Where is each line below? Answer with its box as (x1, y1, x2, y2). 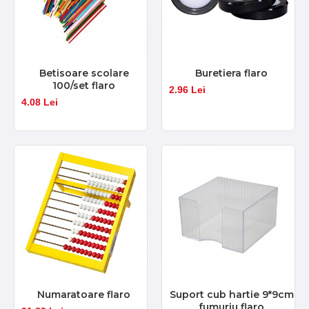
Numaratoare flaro (37, 288, 131, 301)
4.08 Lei (21, 96, 58, 108)
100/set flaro (52, 79, 116, 92)
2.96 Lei (168, 83, 206, 95)
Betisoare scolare (39, 66, 129, 79)
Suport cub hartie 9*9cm (169, 288, 294, 301)
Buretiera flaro (195, 66, 268, 79)
